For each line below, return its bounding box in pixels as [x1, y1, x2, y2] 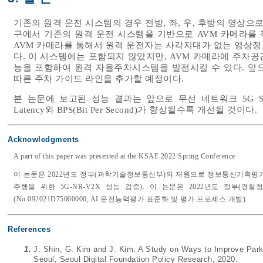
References [8, 225, 50, 234]
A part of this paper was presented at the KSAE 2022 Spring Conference [14, 152, 235, 161]
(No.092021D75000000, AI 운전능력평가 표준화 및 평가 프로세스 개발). [14, 195, 248, 204]
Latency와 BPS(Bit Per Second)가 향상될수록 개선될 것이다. [14, 105, 257, 115]
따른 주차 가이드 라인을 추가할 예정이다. [14, 74, 184, 84]
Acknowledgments [8, 135, 79, 144]
